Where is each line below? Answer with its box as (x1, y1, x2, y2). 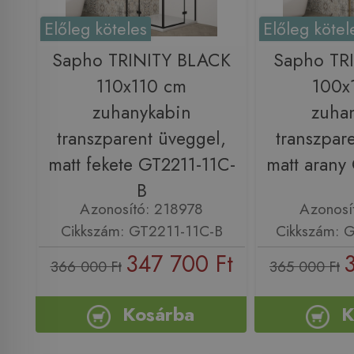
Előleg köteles (44, 17, 148, 42)
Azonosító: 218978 (80, 197, 203, 220)
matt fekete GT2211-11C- (47, 152, 235, 179)
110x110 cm (96, 73, 186, 100)
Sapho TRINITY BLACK (52, 47, 231, 74)
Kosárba (122, 300, 195, 329)
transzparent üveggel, (57, 126, 226, 153)
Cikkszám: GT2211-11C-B (60, 219, 223, 242)
